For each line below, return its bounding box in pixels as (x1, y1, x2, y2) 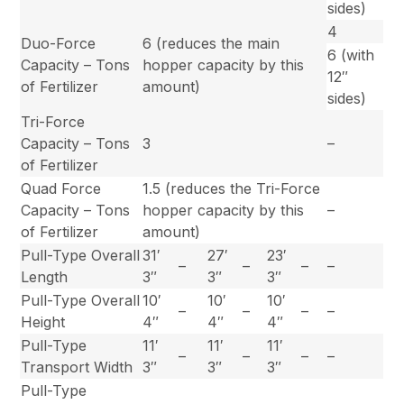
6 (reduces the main (142, 33, 280, 52)
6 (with (327, 45, 375, 64)
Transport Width (21, 357, 133, 376)
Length (21, 267, 69, 286)
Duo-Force (21, 33, 96, 52)
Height (21, 312, 66, 331)
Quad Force (21, 179, 102, 197)
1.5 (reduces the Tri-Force (142, 179, 321, 197)
